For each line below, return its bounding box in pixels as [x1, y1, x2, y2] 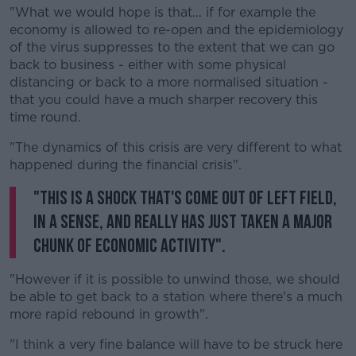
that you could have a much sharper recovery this [10, 92, 318, 107]
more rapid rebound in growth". [10, 307, 208, 322]
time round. [10, 110, 81, 125]
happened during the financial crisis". [10, 157, 242, 172]
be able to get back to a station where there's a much [10, 289, 342, 304]
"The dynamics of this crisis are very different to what [10, 140, 342, 155]
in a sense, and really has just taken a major [33, 211, 332, 234]
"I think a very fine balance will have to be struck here [10, 337, 342, 352]
